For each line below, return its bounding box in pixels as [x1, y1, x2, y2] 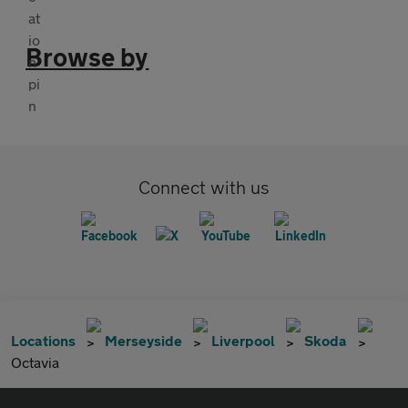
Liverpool [211, 331, 275, 349]
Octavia [11, 352, 59, 371]
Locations [11, 331, 76, 349]
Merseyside [105, 331, 182, 349]
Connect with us [138, 176, 270, 198]
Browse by [25, 41, 149, 72]
